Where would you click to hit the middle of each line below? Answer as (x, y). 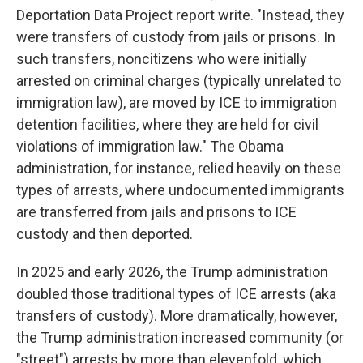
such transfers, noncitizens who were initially (162, 59)
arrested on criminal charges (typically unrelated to (179, 81)
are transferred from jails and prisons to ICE (156, 212)
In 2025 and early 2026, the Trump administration (172, 272)
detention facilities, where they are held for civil (167, 124)
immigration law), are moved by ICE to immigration (177, 102)
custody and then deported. (105, 234)
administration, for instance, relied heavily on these (179, 168)
